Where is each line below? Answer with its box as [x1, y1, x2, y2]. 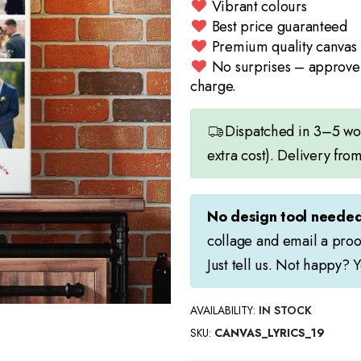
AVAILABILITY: [190, 302, 255, 319]
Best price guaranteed [211, 15, 347, 37]
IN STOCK [259, 302, 312, 319]
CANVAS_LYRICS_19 [214, 325, 325, 342]
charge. [190, 74, 237, 97]
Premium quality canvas [211, 35, 357, 57]
